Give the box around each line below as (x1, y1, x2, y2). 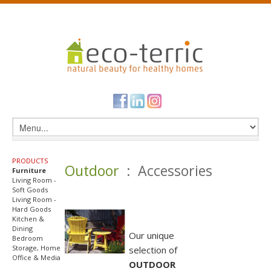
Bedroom (12, 233, 43, 243)
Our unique (129, 229, 174, 241)
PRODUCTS (12, 156, 48, 165)
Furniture (12, 166, 46, 175)
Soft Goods (12, 185, 48, 194)
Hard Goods (12, 204, 51, 214)
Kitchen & (12, 214, 44, 223)
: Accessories (119, 161, 212, 180)
